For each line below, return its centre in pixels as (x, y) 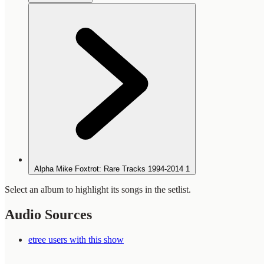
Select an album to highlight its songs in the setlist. (98, 190)
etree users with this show (76, 240)
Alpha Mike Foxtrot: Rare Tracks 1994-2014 (109, 169)
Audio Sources (48, 215)
